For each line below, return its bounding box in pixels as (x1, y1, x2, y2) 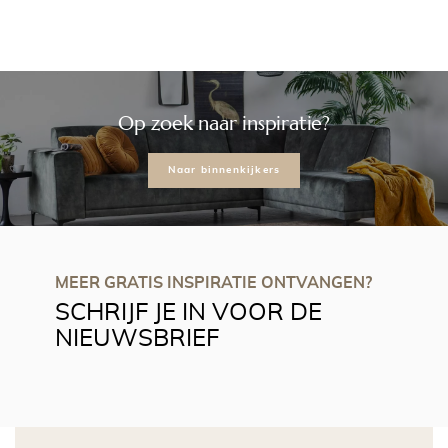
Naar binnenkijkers (167, 164, 281, 175)
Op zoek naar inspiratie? (117, 110, 331, 136)
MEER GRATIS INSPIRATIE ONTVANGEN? (55, 275, 372, 291)
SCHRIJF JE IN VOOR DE (55, 301, 322, 325)
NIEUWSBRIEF (55, 327, 219, 351)
